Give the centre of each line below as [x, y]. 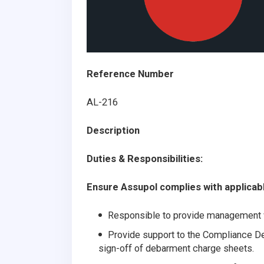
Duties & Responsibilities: [145, 159]
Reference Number [130, 74]
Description [113, 130]
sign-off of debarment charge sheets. [176, 248]
